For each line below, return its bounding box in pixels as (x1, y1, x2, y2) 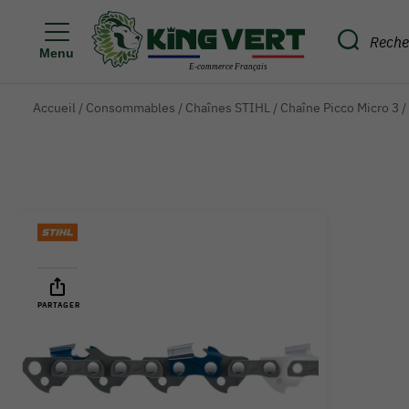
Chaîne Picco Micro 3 (280, 100, 399, 116)
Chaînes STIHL (185, 100, 270, 116)
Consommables (86, 100, 175, 116)
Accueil (33, 100, 76, 116)
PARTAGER (37, 300, 80, 309)
